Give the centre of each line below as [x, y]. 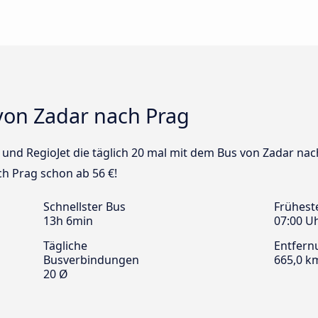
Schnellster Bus [84, 207]
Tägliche [65, 246]
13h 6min [68, 221]
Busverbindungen [91, 260]
